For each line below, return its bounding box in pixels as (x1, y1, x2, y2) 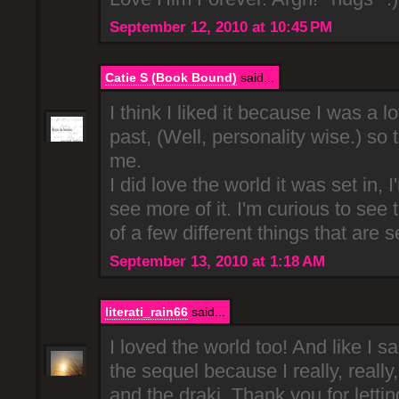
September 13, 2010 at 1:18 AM (110, 253, 325, 271)
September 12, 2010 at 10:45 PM (110, 19, 332, 36)
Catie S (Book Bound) (105, 70, 237, 85)
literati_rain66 (105, 305, 188, 320)
